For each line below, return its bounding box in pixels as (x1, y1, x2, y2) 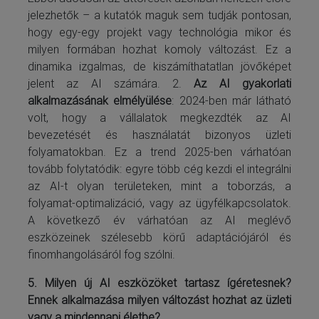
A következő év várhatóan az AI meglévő (28, 213, 291, 227)
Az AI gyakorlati (194, 76, 292, 90)
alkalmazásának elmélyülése (28, 93, 172, 108)
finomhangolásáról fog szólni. (28, 247, 175, 261)
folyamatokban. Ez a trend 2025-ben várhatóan (28, 145, 291, 159)
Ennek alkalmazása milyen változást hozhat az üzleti (28, 293, 291, 307)
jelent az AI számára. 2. (28, 76, 194, 90)
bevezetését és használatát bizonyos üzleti (28, 127, 291, 142)
